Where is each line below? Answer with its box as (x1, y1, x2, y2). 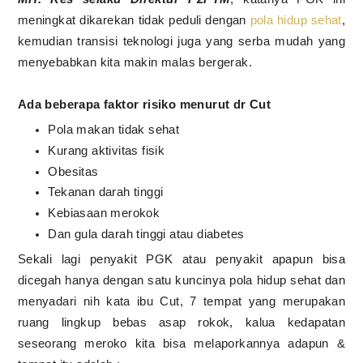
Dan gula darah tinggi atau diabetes (48, 226, 248, 241)
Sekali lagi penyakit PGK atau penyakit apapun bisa (17, 252, 346, 267)
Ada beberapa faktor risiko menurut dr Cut (17, 96, 271, 111)
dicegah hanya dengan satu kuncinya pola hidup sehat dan (17, 273, 346, 288)
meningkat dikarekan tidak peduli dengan (17, 12, 250, 27)
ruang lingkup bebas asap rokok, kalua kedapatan (17, 315, 346, 330)
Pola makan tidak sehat (48, 122, 183, 137)
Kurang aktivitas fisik (48, 143, 169, 157)
